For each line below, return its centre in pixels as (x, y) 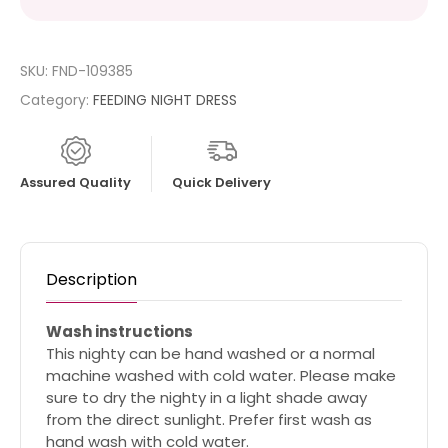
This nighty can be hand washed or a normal (210, 354)
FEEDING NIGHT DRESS (165, 100)
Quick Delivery (221, 183)
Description (91, 280)
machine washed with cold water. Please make (221, 376)
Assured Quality (75, 183)
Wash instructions (119, 332)
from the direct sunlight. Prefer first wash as (209, 420)
